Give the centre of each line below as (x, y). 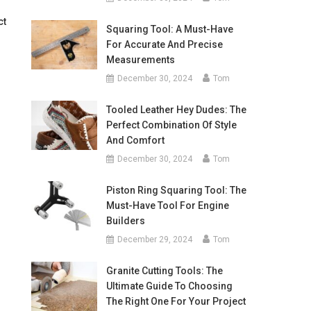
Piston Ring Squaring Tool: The (176, 190)
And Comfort (135, 140)
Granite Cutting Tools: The (164, 271)
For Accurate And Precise (164, 44)
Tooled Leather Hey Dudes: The (176, 110)
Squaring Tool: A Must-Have (169, 29)
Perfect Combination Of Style (171, 125)
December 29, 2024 (154, 239)
